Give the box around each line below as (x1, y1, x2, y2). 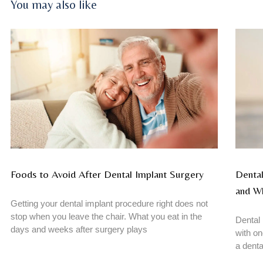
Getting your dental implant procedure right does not (11, 198, 208, 209)
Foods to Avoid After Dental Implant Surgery (11, 168, 204, 181)
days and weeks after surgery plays (11, 224, 147, 235)
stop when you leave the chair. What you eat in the (11, 211, 202, 222)
